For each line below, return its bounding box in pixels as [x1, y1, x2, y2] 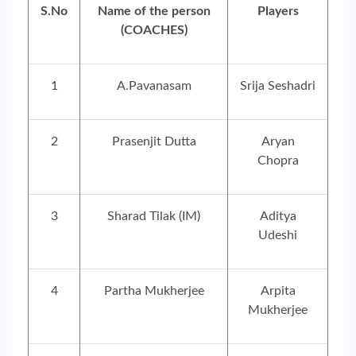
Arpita [260, 284, 296, 297]
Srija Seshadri [240, 79, 315, 92]
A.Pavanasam [116, 79, 192, 92]
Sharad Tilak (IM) [107, 210, 200, 222]
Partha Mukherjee [103, 284, 204, 297]
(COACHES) [120, 24, 188, 37]
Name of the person [97, 5, 211, 17]
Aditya [259, 210, 296, 222]
